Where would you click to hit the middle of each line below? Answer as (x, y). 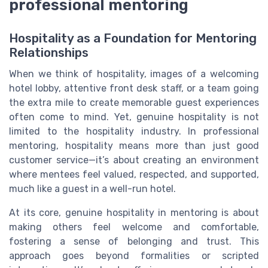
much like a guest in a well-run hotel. (92, 189)
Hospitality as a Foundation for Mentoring (133, 39)
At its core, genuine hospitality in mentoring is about (134, 213)
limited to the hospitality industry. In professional (134, 132)
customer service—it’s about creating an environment (134, 160)
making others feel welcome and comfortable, (134, 227)
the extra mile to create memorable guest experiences (134, 103)
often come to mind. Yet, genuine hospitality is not (134, 117)
